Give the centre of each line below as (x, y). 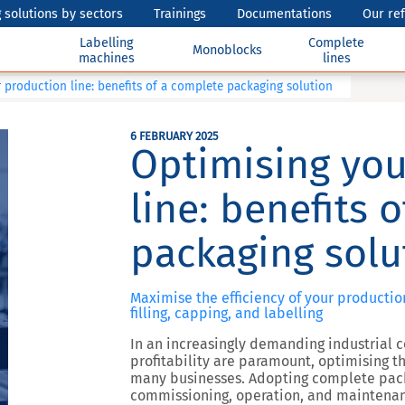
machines (106, 58)
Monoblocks (228, 50)
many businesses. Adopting (221, 378)
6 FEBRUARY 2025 (174, 136)
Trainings (180, 14)
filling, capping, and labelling (226, 313)
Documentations (285, 14)
